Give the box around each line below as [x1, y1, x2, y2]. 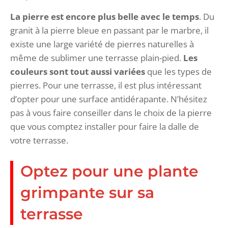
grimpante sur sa [20, 183, 154, 202]
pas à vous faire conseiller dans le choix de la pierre [10, 106, 212, 119]
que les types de [145, 65, 212, 77]
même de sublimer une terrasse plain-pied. [10, 51, 183, 64]
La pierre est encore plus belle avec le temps [10, 10, 199, 22]
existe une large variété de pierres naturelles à [10, 38, 194, 50]
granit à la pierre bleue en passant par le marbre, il [10, 24, 209, 36]
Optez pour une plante [20, 161, 198, 181]
